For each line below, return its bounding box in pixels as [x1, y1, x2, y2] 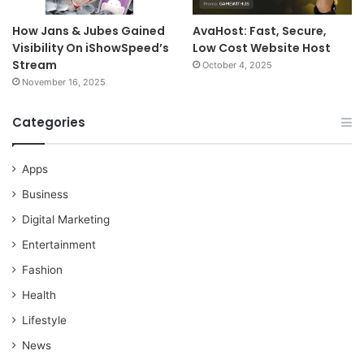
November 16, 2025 [22, 76, 106, 89]
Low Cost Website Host [192, 40, 331, 57]
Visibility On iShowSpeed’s [12, 40, 169, 57]
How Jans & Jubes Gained [12, 23, 165, 40]
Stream [12, 57, 57, 74]
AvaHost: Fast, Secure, [192, 23, 327, 40]
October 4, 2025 [201, 59, 272, 71]
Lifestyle [22, 314, 67, 327]
